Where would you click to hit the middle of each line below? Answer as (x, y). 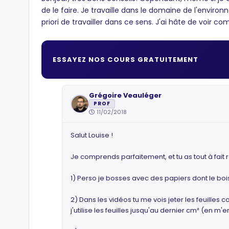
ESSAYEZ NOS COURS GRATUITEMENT (126, 59)
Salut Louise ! (92, 135)
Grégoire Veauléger (125, 95)
